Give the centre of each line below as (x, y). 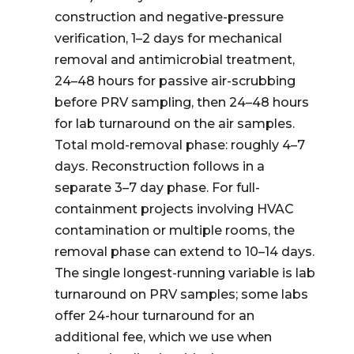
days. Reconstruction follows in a (159, 166)
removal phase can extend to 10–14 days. (184, 252)
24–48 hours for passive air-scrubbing (175, 81)
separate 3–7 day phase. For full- (157, 188)
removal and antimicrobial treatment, (174, 60)
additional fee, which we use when (163, 337)
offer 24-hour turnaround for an (154, 316)
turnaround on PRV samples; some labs (181, 294)
